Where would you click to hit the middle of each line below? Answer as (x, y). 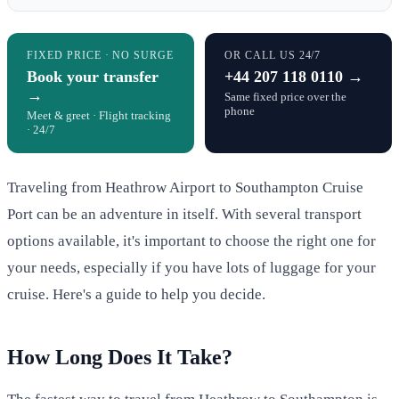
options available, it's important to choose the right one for (191, 240)
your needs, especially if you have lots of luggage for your (191, 267)
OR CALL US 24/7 (273, 55)
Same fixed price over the (285, 96)
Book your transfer (93, 76)
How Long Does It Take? (120, 357)
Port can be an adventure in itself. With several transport (184, 214)
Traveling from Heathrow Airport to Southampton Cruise (185, 187)
